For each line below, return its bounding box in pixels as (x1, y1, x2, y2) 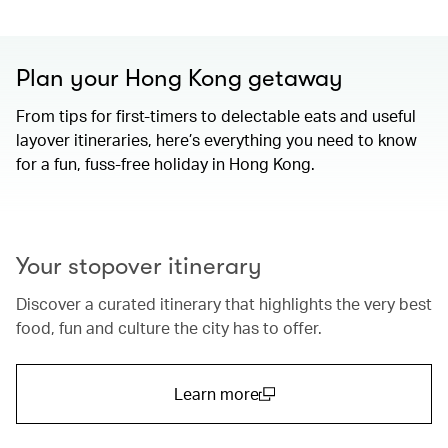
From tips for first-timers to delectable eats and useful (16, 105, 416, 127)
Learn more (173, 383, 259, 405)
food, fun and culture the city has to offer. (16, 317, 322, 339)
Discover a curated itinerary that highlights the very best (16, 293, 432, 315)
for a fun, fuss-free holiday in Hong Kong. (16, 153, 315, 175)
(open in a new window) (172, 406, 344, 428)
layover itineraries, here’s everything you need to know (16, 129, 417, 151)
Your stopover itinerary (16, 252, 262, 281)
